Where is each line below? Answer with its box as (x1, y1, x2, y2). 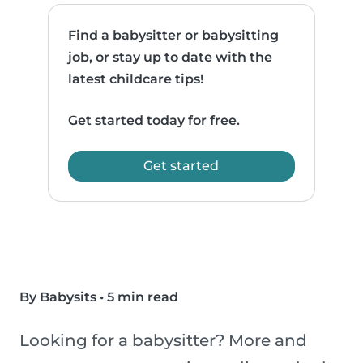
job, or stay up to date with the (68, 49, 273, 66)
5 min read (107, 289, 178, 305)
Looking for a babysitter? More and (19, 331, 307, 351)
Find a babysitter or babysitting (68, 28, 280, 44)
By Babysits (19, 289, 96, 305)
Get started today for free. (68, 113, 241, 129)
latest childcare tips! (68, 71, 204, 88)
